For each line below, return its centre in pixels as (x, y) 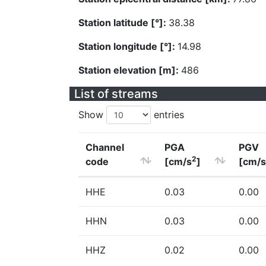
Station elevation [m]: (130, 70)
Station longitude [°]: (128, 46)
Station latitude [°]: (123, 23)
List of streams (116, 94)
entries (167, 115)
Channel (105, 147)
